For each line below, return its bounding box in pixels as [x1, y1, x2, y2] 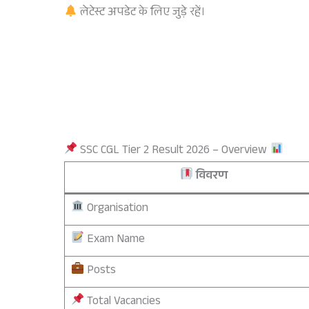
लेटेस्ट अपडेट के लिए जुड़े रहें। [77, 3, 206, 24]
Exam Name [83, 230, 145, 250]
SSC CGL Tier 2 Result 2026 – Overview [77, 141, 270, 161]
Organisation [83, 199, 148, 219]
